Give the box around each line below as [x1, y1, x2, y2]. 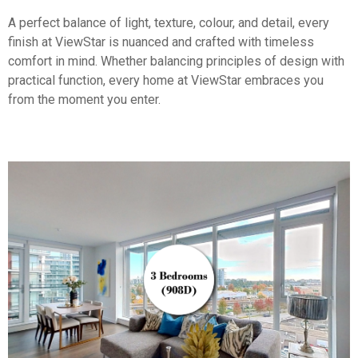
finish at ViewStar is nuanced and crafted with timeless [8, 34, 314, 50]
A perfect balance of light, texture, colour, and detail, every [8, 14, 329, 30]
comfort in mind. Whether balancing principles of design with [8, 53, 344, 69]
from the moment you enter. [8, 91, 161, 107]
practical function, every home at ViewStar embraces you [8, 72, 324, 88]
